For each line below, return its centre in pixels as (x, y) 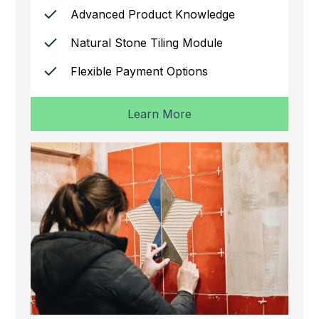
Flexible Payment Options (139, 71)
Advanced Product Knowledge (152, 14)
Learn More (159, 114)
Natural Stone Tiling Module (146, 42)
